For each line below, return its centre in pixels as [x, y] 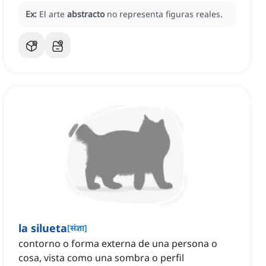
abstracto [86, 14]
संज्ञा [77, 228]
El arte [53, 14]
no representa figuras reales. [165, 14]
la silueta [43, 228]
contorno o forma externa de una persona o [118, 244]
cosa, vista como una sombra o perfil [101, 258]
